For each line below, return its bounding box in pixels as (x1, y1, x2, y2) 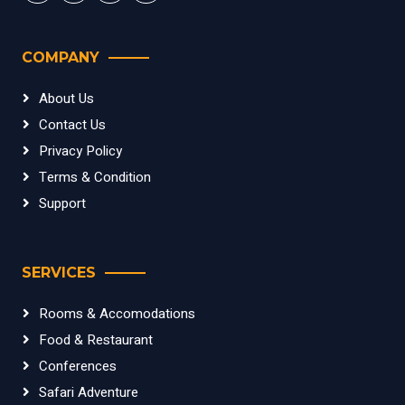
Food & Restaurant (39, 330, 153, 350)
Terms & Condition (39, 167, 151, 187)
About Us (39, 89, 94, 108)
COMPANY (22, 49, 99, 66)
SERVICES (22, 264, 96, 281)
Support (39, 193, 86, 213)
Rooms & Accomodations (39, 304, 195, 324)
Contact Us (39, 115, 106, 135)
